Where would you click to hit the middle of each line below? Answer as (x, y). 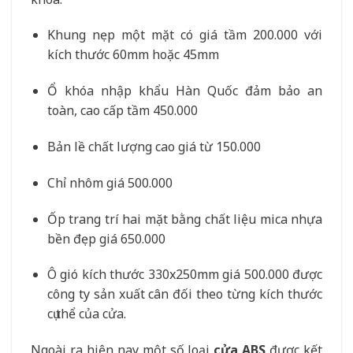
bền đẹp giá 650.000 (106, 238)
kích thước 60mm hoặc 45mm (133, 55)
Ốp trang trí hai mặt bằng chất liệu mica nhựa (184, 219)
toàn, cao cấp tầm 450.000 (122, 111)
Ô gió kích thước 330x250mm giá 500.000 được (184, 275)
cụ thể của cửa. (86, 314)
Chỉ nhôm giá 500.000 (110, 182)
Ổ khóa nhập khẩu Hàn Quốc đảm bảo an (184, 91)
